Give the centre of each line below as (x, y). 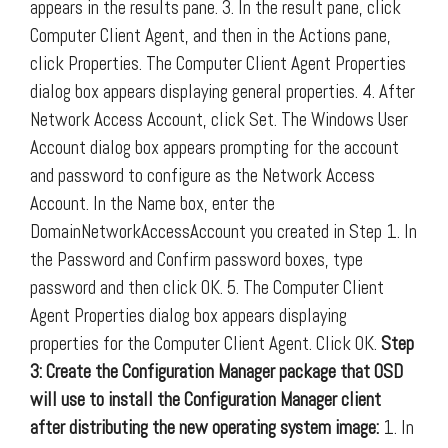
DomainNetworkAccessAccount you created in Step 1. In (223, 231)
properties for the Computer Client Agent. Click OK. (205, 343)
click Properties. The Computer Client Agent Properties (218, 63)
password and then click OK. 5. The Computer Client (207, 287)
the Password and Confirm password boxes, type (196, 259)
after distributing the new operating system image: (204, 427)
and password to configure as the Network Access (202, 175)
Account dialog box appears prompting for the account (214, 147)
